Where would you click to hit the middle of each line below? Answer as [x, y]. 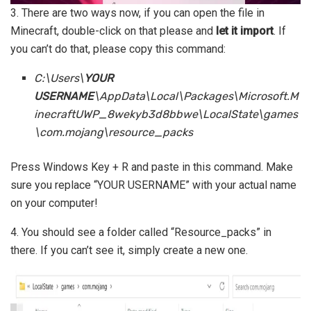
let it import [245, 31]
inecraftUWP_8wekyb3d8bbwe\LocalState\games [166, 115]
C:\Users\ [59, 78]
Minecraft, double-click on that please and [113, 31]
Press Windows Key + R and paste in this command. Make [152, 167]
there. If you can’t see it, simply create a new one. [129, 251]
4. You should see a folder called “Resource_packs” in [141, 233]
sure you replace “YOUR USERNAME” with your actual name [153, 185]
